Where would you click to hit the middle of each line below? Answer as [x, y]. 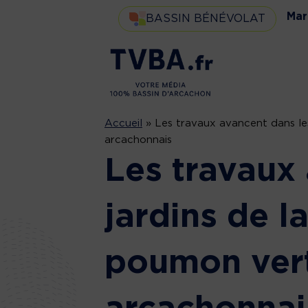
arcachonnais [138, 140]
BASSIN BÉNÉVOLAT [206, 18]
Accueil [123, 123]
